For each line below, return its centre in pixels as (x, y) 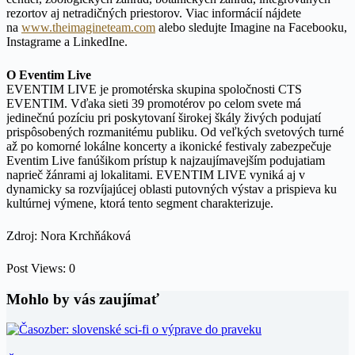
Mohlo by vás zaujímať (83, 299)
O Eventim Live (49, 74)
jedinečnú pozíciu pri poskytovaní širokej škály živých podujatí (164, 117)
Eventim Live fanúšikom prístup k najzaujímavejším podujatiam (166, 160)
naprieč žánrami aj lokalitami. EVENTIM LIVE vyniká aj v (156, 174)
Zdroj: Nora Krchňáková (69, 235)
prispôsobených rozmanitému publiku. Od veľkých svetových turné (175, 132)
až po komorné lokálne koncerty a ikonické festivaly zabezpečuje (169, 146)
